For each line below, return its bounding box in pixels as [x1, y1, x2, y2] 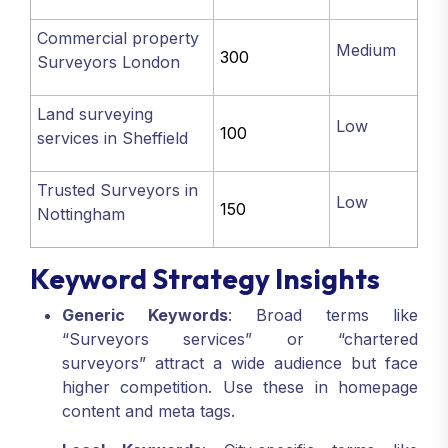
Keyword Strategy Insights [30, 261, 380, 297]
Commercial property [37, 28, 200, 48]
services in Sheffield [37, 128, 189, 148]
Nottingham [37, 204, 126, 224]
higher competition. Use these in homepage [62, 377, 418, 398]
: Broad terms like [228, 305, 418, 326]
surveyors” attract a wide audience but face [62, 353, 418, 374]
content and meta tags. [62, 401, 235, 422]
